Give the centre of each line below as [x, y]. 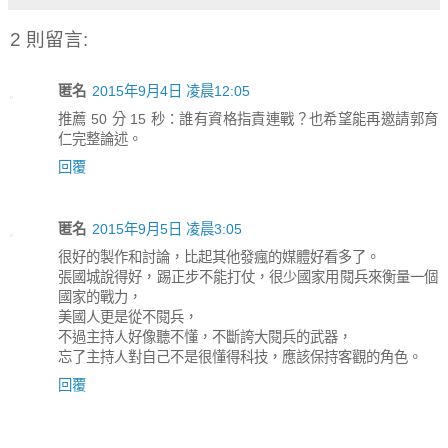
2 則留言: [49, 39]
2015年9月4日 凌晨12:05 [171, 91]
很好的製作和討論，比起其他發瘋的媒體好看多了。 [219, 257]
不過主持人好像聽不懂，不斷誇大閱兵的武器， [205, 337]
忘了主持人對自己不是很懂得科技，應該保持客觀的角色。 [240, 357]
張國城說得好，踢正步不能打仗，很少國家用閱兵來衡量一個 [248, 277]
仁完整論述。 [100, 139]
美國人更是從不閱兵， [128, 317]
